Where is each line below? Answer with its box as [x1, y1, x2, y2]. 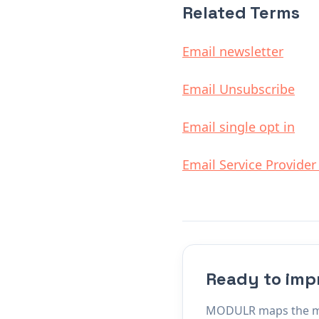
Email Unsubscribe [182, 80, 295, 98]
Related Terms [182, 1, 300, 23]
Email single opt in [182, 118, 295, 135]
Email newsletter [182, 43, 283, 60]
